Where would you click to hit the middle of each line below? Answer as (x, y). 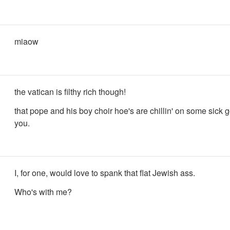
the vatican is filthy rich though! (70, 92)
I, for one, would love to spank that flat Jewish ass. (105, 173)
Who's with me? (43, 191)
